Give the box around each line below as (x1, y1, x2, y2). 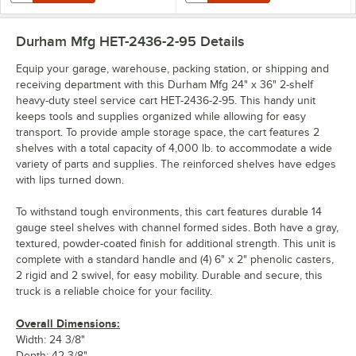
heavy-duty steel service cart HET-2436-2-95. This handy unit (16, 94, 315, 106)
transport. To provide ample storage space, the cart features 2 (16, 126, 319, 138)
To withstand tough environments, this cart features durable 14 (16, 205, 322, 218)
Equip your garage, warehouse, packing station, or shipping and (16, 62, 329, 75)
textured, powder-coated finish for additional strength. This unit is (16, 237, 336, 250)
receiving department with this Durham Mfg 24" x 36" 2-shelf (16, 78, 313, 91)
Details (196, 33, 244, 49)
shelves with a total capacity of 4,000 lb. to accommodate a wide (16, 141, 332, 154)
